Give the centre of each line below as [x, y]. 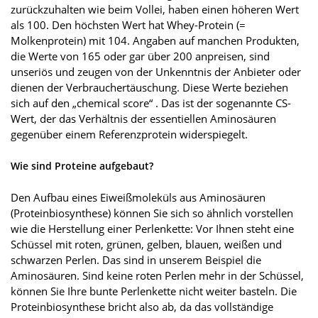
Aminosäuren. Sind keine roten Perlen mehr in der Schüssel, [157, 276]
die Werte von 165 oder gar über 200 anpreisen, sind [140, 56]
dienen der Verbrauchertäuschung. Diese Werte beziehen [149, 88]
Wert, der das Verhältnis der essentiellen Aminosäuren [143, 119]
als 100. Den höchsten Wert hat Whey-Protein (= [128, 25]
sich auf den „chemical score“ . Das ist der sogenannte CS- [151, 103]
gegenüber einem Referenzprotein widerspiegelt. [129, 135]
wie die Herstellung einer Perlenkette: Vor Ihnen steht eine [152, 229]
